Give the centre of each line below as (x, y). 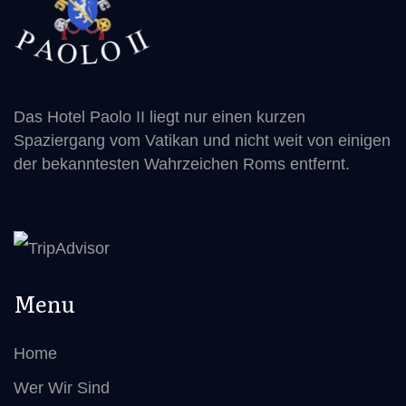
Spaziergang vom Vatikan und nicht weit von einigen (202, 141)
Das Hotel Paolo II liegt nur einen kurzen (159, 117)
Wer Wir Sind (62, 388)
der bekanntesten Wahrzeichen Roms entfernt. (182, 164)
